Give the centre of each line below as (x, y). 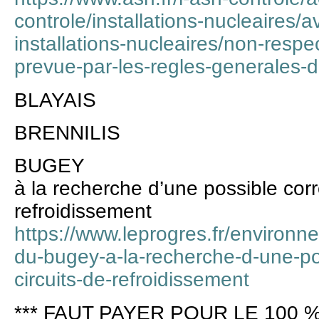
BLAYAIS (55, 100)
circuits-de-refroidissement (132, 280)
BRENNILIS (67, 133)
